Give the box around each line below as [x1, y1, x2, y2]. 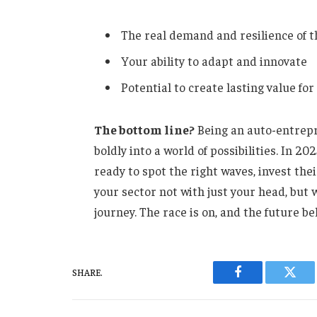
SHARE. [72, 266, 103, 279]
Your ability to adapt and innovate [120, 53, 307, 69]
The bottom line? [93, 121, 195, 137]
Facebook [236, 276, 287, 289]
